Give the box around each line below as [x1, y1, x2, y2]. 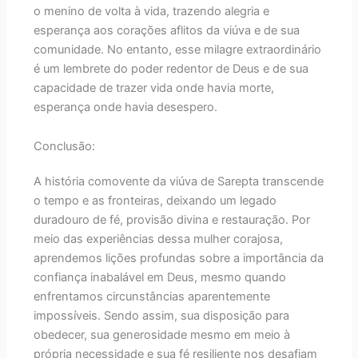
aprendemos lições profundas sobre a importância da [34, 251, 324, 266]
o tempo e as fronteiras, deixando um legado [34, 193, 277, 209]
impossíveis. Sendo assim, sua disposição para [34, 308, 290, 324]
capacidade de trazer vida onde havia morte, [34, 80, 275, 95]
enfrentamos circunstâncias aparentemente [34, 289, 271, 304]
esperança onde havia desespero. [34, 99, 218, 114]
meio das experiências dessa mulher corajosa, [34, 232, 284, 247]
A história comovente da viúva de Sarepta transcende [34, 174, 324, 189]
